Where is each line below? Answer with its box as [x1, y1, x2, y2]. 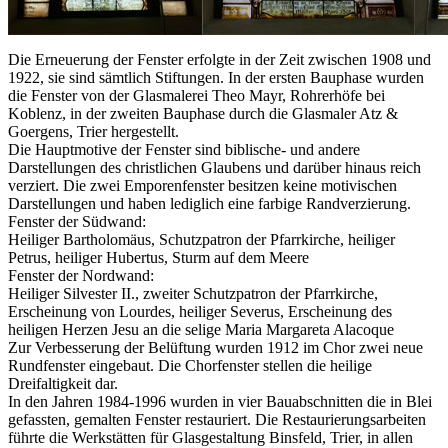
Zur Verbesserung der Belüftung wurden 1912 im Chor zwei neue [8, 338, 423, 356]
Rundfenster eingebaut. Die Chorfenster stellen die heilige [8, 356, 372, 374]
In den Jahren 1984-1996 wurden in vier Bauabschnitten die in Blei [8, 392, 432, 410]
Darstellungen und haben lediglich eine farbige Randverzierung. [8, 194, 411, 212]
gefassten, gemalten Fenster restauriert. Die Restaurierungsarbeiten [8, 410, 426, 428]
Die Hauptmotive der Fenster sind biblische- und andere [8, 140, 360, 158]
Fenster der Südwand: [8, 212, 146, 230]
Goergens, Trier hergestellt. [8, 122, 179, 140]
